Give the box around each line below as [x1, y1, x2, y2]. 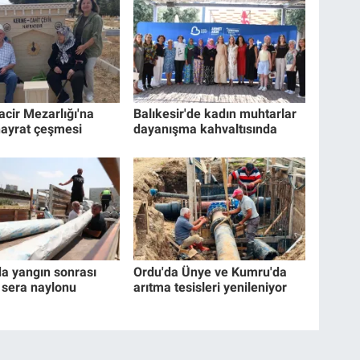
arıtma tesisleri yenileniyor [133, 279, 288, 295]
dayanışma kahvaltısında [133, 121, 278, 137]
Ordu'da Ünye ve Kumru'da [133, 264, 288, 280]
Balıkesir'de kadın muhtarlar [133, 106, 297, 122]
